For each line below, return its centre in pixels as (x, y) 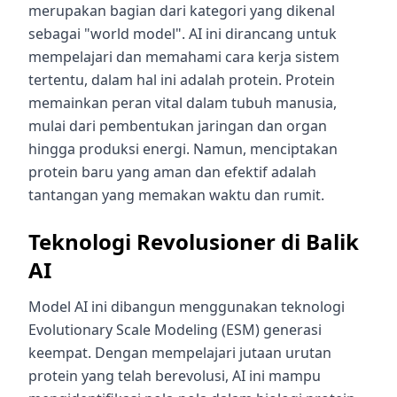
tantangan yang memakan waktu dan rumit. (176, 195)
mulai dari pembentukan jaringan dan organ (178, 125)
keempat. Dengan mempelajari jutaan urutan (180, 352)
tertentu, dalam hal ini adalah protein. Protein (182, 79)
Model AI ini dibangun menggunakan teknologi (187, 306)
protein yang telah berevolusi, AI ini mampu (175, 375)
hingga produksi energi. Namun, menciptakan (183, 148)
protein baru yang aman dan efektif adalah (172, 171)
